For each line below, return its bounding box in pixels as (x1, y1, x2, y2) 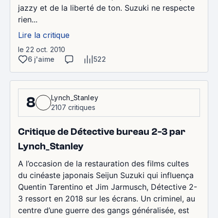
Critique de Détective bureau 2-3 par (18, 126, 185, 137)
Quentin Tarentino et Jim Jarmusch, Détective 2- (18, 182, 197, 192)
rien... (18, 15, 37, 24)
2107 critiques (51, 103, 95, 111)
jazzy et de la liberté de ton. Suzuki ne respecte (18, 3, 195, 13)
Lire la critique (18, 30, 70, 40)
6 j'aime (28, 55, 54, 63)
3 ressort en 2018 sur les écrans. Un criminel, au (18, 194, 195, 203)
